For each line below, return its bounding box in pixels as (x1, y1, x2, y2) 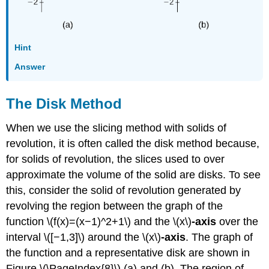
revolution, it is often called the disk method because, (6, 137, 260, 150)
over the (216, 215, 259, 228)
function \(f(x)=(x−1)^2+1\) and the (6, 215, 171, 228)
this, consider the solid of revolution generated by (6, 184, 241, 196)
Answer (14, 61, 46, 71)
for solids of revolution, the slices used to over (6, 153, 225, 165)
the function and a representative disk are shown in (6, 246, 250, 259)
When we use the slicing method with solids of (6, 121, 227, 134)
